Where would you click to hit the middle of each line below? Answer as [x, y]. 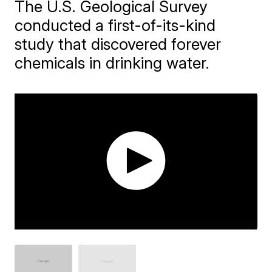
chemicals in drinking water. [112, 63]
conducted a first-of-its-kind [115, 25]
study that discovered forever [118, 44]
